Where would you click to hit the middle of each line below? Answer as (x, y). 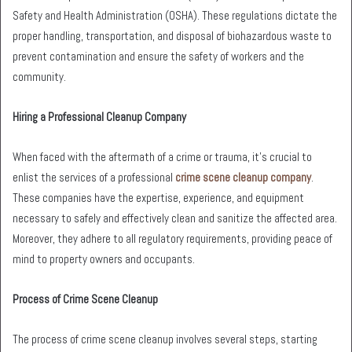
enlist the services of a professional (94, 177)
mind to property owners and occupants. (104, 258)
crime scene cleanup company (243, 177)
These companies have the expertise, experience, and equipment (158, 197)
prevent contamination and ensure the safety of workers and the (158, 56)
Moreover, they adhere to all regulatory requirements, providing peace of (172, 238)
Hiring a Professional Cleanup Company (99, 116)
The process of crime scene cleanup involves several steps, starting (165, 339)
